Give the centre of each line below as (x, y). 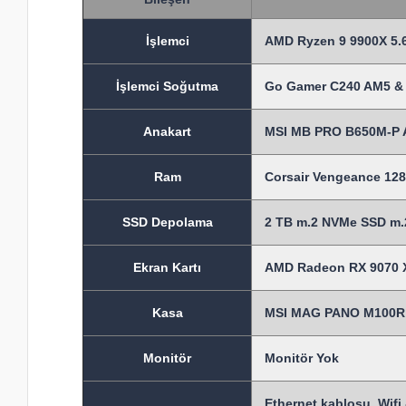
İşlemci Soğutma (168, 87)
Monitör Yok (302, 358)
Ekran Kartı (168, 268)
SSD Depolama (167, 222)
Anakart (168, 132)
